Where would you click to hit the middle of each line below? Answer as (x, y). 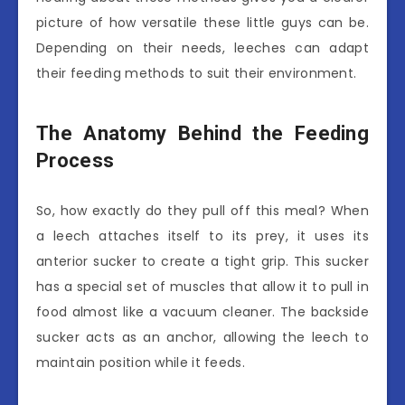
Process (75, 161)
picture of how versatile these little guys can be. (202, 22)
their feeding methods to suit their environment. (197, 73)
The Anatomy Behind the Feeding (202, 134)
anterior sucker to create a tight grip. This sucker (202, 261)
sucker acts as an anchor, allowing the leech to (202, 337)
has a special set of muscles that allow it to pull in (202, 286)
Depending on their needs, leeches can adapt (202, 47)
